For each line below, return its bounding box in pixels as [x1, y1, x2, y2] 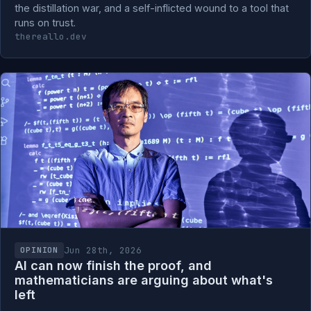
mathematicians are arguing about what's [15, 273, 273, 287]
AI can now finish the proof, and [15, 258, 212, 273]
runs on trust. [15, 17, 76, 28]
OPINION [20, 245, 59, 255]
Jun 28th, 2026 [64, 244, 142, 256]
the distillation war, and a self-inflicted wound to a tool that [15, 2, 289, 14]
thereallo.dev [15, 31, 87, 42]
